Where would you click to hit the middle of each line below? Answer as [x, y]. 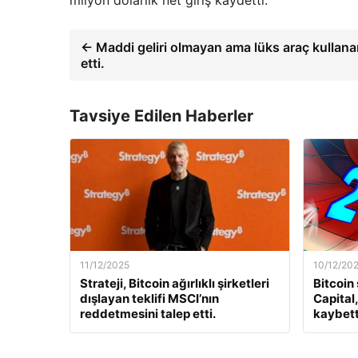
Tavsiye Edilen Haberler [161, 115]
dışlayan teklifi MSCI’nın [149, 298]
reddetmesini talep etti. [148, 313]
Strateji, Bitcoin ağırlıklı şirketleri [175, 283]
